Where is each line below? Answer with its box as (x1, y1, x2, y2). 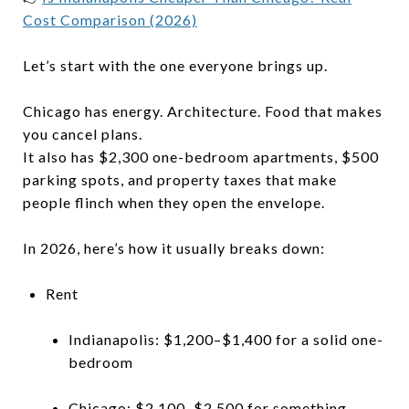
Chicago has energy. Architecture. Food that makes (23, 101, 383, 120)
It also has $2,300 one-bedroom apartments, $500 (23, 147, 379, 165)
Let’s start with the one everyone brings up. (23, 56, 328, 74)
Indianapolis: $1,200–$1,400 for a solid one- (68, 330, 383, 348)
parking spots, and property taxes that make (23, 170, 337, 188)
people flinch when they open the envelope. (23, 193, 325, 211)
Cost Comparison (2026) (23, 10, 197, 28)
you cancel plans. (23, 124, 142, 142)
